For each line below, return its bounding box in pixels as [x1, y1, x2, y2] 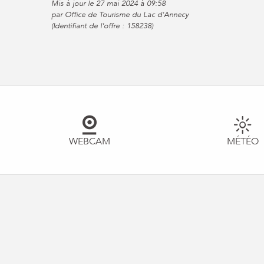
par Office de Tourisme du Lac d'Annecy [51, 9, 189, 21]
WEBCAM [69, 135, 110, 148]
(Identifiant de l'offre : [51, 21, 127, 32]
